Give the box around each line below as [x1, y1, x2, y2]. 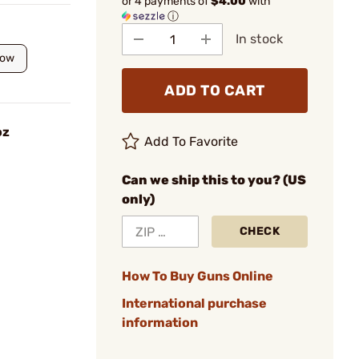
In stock [236, 31, 283, 46]
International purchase [122, 296, 267, 311]
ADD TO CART [164, 82, 265, 99]
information [122, 315, 198, 330]
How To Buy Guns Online [122, 268, 273, 284]
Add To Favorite [144, 134, 239, 149]
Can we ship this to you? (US [122, 172, 306, 188]
